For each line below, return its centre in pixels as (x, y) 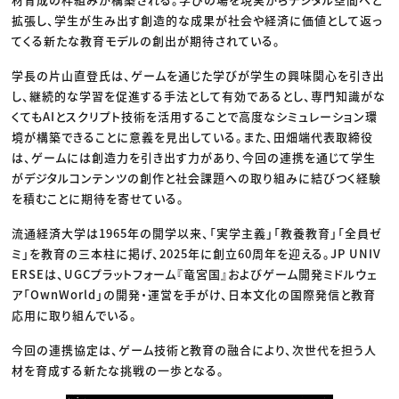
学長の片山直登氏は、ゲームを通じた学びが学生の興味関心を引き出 (199, 75)
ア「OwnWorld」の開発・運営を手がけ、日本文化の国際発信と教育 (194, 294)
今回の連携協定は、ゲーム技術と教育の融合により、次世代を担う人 (195, 349)
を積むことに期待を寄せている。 (98, 198)
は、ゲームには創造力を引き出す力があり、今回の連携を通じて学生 (194, 157)
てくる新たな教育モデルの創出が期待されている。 (147, 40)
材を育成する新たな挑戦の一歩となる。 (118, 370)
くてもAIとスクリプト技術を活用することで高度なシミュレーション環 (195, 116)
